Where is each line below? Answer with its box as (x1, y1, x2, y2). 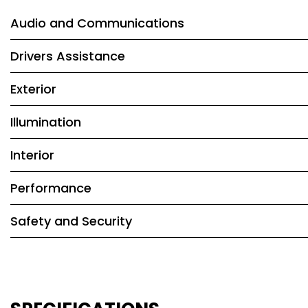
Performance (10, 179, 91, 197)
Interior (10, 146, 54, 164)
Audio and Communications (10, 14, 184, 32)
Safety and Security (10, 212, 132, 230)
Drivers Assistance (10, 47, 125, 65)
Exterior (10, 80, 56, 98)
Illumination (10, 113, 81, 131)
